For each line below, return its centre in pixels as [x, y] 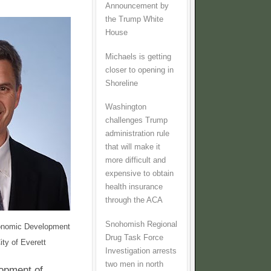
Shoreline [122, 83]
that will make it [133, 147]
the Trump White [134, 19]
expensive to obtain [139, 174]
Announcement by [137, 6]
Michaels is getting [138, 57]
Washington [126, 107]
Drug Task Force [134, 237]
